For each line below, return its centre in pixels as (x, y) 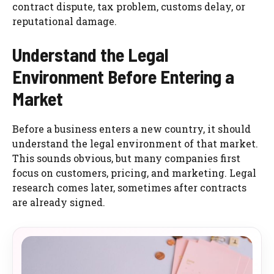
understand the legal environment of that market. (135, 143)
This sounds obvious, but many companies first (126, 158)
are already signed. (59, 202)
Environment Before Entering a (123, 76)
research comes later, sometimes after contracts (129, 187)
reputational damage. (65, 21)
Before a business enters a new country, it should (131, 128)
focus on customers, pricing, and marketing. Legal (134, 172)
